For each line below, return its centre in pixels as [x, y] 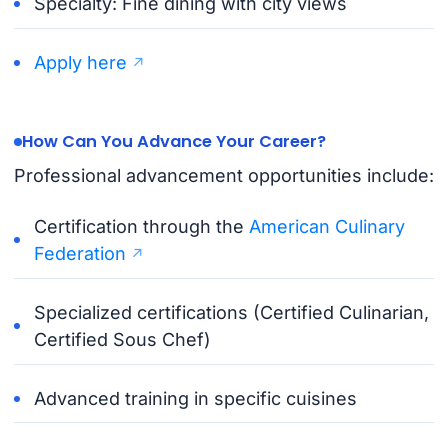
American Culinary [327, 226]
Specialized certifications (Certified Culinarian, [232, 313]
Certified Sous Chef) [123, 340]
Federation [80, 253]
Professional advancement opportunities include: [223, 175]
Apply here [81, 63]
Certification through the [142, 226]
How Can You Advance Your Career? [173, 142]
